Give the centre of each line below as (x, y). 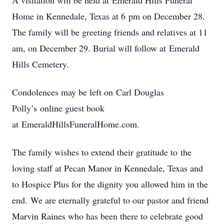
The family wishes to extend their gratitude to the (102, 152)
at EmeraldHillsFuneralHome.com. (76, 124)
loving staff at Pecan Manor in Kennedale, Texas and (107, 168)
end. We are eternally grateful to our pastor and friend (110, 200)
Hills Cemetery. (40, 64)
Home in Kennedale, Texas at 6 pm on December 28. (108, 16)
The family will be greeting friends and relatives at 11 (110, 32)
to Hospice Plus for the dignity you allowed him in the (110, 184)
